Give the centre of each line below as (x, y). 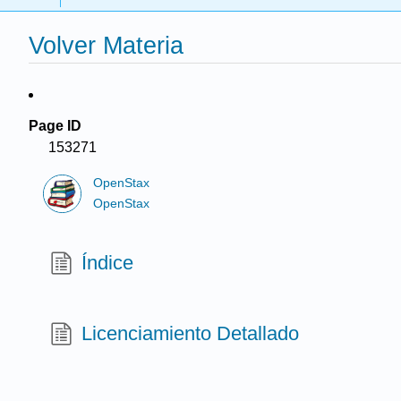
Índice (108, 262)
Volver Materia (106, 46)
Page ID (55, 126)
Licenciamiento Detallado (191, 333)
